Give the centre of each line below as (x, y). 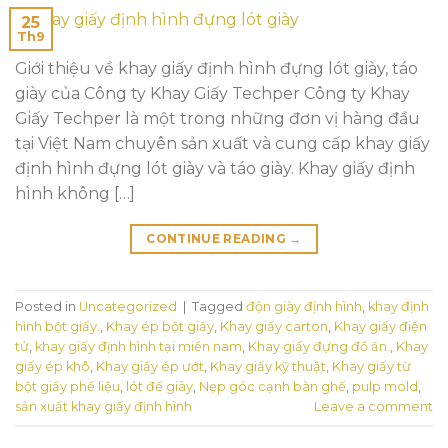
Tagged (219, 307)
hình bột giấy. (57, 327)
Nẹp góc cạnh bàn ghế (272, 387)
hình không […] (75, 193)
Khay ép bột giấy (160, 327)
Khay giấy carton (274, 327)
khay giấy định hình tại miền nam (138, 347)
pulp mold (385, 387)
